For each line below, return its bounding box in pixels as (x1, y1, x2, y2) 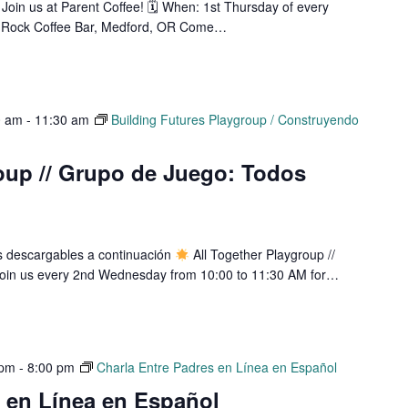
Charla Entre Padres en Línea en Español (96, 358, 337, 377)
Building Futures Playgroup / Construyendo (110, 110, 359, 129)
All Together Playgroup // (189, 245, 335, 264)
